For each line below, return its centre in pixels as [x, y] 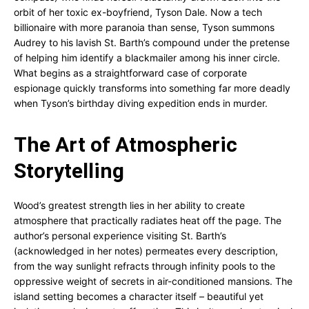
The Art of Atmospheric [126, 144]
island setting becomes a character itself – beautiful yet [139, 296]
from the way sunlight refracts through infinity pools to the [144, 266]
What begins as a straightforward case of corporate [130, 73]
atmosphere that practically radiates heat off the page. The [148, 220]
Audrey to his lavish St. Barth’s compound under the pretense [152, 42]
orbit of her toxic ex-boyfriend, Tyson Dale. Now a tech [138, 12]
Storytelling [69, 171]
